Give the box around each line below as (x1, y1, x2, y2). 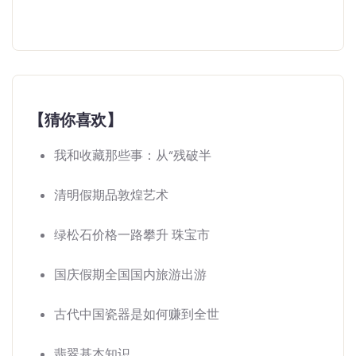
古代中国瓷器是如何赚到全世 (54, 306, 219, 323)
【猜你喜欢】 (29, 110, 122, 130)
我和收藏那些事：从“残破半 (54, 147, 211, 164)
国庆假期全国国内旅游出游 (54, 266, 207, 283)
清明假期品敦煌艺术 (54, 187, 168, 203)
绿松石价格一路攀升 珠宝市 (54, 226, 210, 243)
